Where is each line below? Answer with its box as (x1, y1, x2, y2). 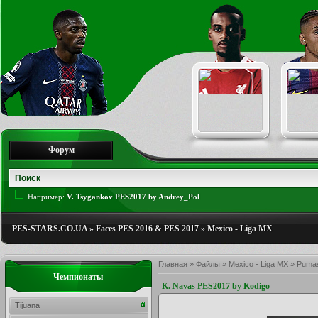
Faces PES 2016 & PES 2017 (96, 224, 199, 234)
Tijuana (15, 301, 40, 309)
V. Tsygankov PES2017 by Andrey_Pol (67, 192, 199, 201)
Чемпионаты (53, 272, 104, 282)
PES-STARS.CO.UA (12, 224, 87, 234)
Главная (158, 260, 187, 268)
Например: (28, 192, 67, 201)
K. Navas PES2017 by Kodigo (162, 281, 270, 291)
